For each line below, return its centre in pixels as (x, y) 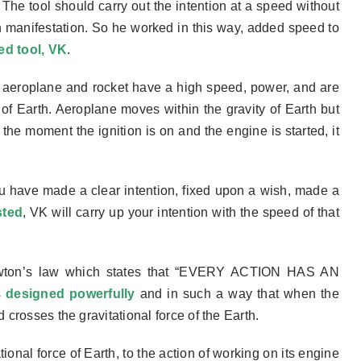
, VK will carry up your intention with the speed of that (181, 212)
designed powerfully (71, 293)
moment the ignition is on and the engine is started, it (182, 131)
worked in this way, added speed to (233, 27)
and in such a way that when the (237, 293)
